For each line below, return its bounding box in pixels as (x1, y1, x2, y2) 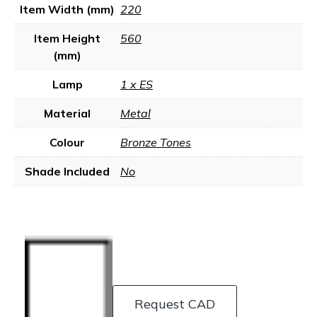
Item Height (34, 31, 100, 45)
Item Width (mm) (20, 2, 115, 16)
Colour (50, 135, 85, 149)
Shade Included (25, 164, 110, 178)
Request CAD (134, 295, 215, 312)
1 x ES (120, 77, 153, 91)
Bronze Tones (120, 135, 191, 149)
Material (44, 106, 91, 120)
